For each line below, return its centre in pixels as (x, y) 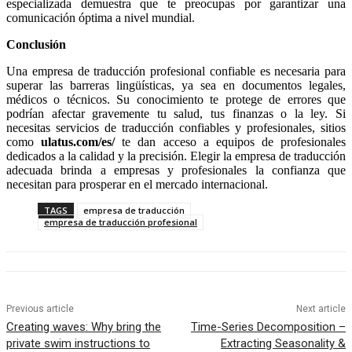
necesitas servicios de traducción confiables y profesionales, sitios (176, 128)
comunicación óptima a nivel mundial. (101, 18)
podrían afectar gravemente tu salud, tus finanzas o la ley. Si (176, 114)
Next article (321, 309)
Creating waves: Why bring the (84, 327)
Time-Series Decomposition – (268, 327)
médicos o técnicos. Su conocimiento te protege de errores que (176, 100)
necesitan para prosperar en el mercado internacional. (137, 185)
